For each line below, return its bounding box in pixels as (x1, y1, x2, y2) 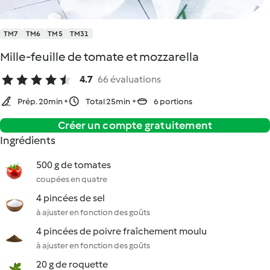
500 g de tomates (36, 159, 111, 171)
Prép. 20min (17, 96, 64, 107)
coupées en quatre (36, 174, 107, 184)
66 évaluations (98, 74, 161, 85)
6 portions (154, 96, 192, 107)
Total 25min (86, 96, 130, 107)
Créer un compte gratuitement (57, 119, 213, 132)
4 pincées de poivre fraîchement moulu (36, 225, 207, 237)
